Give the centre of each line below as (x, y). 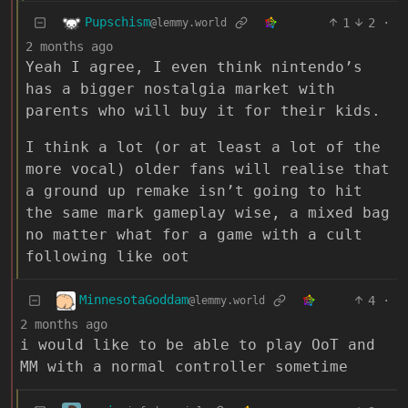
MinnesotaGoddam (134, 300)
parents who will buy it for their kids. (203, 110)
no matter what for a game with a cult (194, 234)
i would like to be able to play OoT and (198, 344)
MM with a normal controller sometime (184, 366)
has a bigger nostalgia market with (180, 88)
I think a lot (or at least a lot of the (203, 147)
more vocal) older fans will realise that (208, 168)
